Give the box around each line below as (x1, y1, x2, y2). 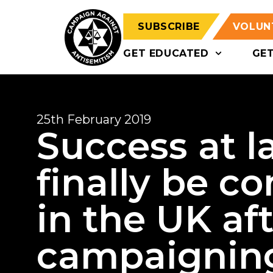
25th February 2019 (37, 112, 151, 127)
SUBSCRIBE (138, 21, 200, 32)
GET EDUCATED (123, 48, 209, 59)
